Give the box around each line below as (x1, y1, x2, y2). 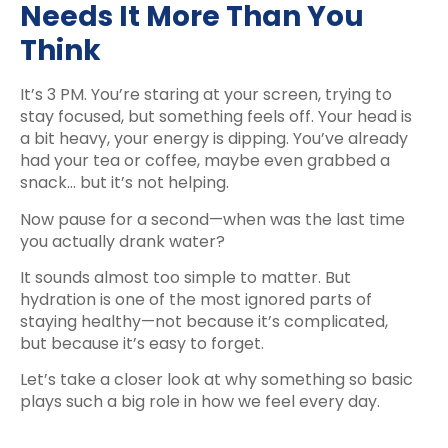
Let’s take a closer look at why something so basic (20, 368, 413, 392)
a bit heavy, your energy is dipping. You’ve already (20, 127, 408, 151)
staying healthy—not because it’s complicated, (20, 309, 388, 333)
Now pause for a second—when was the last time (20, 207, 405, 231)
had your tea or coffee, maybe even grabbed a (20, 149, 390, 173)
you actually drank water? (20, 229, 225, 253)
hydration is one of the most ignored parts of (20, 287, 372, 311)
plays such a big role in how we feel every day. (20, 390, 380, 414)
